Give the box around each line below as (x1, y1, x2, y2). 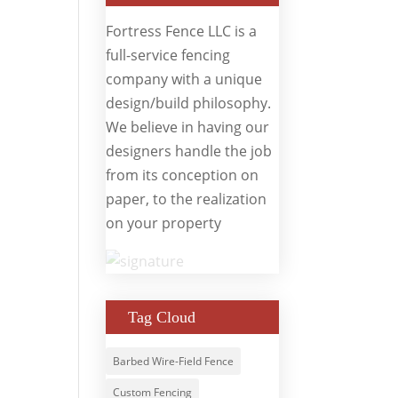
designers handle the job (106, 140, 273, 161)
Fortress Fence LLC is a (106, 20, 258, 41)
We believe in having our (106, 116, 270, 137)
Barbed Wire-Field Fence (113, 353, 235, 369)
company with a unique (106, 68, 263, 89)
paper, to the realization (106, 188, 267, 209)
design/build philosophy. (106, 92, 272, 113)
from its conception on (106, 164, 259, 185)
